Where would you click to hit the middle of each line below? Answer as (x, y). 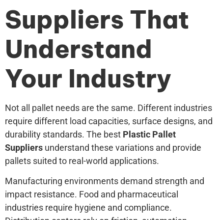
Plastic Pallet (149, 134)
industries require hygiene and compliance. (88, 207)
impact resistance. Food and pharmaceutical (92, 194)
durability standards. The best (64, 134)
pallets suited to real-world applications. (82, 161)
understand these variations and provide (122, 147)
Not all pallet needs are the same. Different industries (109, 108)
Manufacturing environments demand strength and (105, 181)
